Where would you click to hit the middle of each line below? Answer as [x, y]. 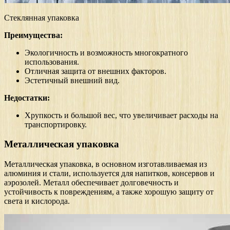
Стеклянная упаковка [42, 17]
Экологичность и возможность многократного [106, 52]
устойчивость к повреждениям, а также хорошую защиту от [109, 192]
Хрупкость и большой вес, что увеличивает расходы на [121, 115]
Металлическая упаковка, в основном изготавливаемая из [106, 164]
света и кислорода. [37, 201]
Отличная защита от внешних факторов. [95, 71]
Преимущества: [33, 35]
